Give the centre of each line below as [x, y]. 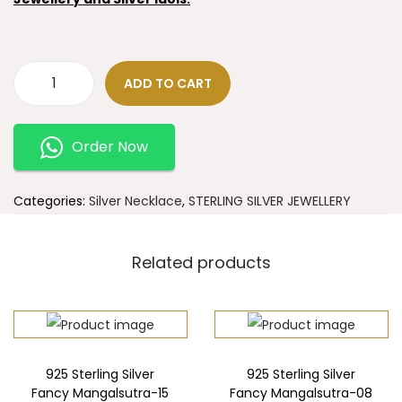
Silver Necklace [135, 201]
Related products [201, 262]
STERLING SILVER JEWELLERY [270, 201]
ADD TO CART [168, 83]
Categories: [51, 201]
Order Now [110, 147]
